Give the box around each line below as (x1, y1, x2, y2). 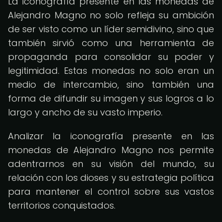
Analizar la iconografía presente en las (8, 130, 214, 142)
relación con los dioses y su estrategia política (8, 171, 214, 184)
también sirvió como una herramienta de (8, 37, 214, 49)
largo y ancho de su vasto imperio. (8, 106, 163, 118)
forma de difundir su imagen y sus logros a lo (8, 92, 214, 105)
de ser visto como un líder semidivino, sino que (8, 23, 214, 35)
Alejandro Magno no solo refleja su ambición (8, 9, 214, 21)
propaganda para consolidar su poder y (8, 51, 214, 63)
